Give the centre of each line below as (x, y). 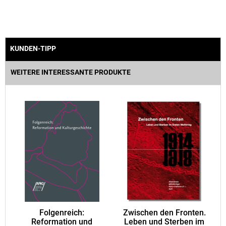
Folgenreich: (62, 213)
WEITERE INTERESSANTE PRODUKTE (71, 72)
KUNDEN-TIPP (33, 49)
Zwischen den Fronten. (164, 213)
